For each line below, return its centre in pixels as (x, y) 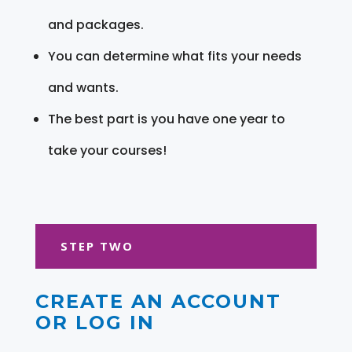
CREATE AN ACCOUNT (158, 301)
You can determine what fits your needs (174, 56)
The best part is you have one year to (166, 119)
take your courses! (107, 150)
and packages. (95, 24)
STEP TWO (97, 246)
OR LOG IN (95, 322)
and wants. (83, 87)
